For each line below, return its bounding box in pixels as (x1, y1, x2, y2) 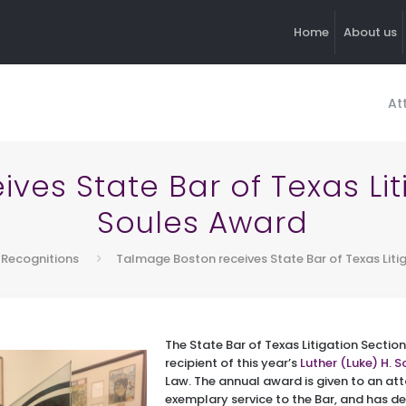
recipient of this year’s (164, 354, 300, 372)
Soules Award (97, 202, 309, 244)
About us (343, 24, 397, 41)
